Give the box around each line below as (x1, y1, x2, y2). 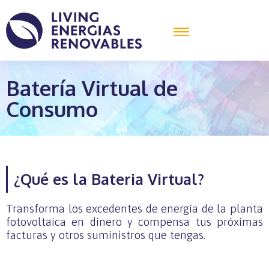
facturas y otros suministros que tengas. (6, 228, 205, 242)
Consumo (6, 95, 98, 122)
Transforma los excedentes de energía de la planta (6, 202, 263, 216)
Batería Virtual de (6, 74, 178, 101)
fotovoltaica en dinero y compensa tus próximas (6, 215, 263, 229)
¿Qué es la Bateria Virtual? (14, 169, 204, 189)
